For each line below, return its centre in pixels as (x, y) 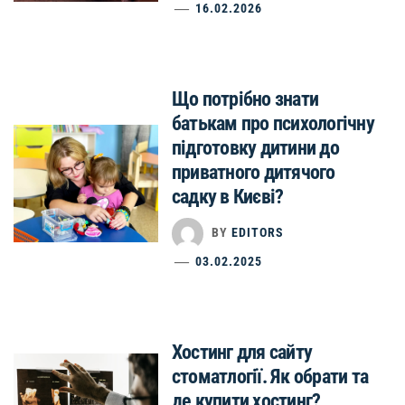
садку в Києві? (228, 197)
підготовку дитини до (255, 148)
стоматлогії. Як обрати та (270, 377)
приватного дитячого (254, 172)
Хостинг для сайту (242, 352)
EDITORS (258, 233)
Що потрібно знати (245, 99)
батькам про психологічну (273, 123)
